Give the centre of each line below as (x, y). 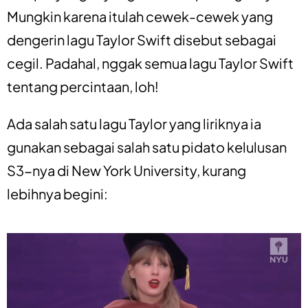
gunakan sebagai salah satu (94, 146)
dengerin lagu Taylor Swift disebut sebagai (142, 39)
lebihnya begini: (57, 193)
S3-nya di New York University (102, 170)
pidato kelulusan (234, 146)
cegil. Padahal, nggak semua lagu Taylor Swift (150, 63)
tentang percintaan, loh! (83, 86)
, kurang (221, 170)
